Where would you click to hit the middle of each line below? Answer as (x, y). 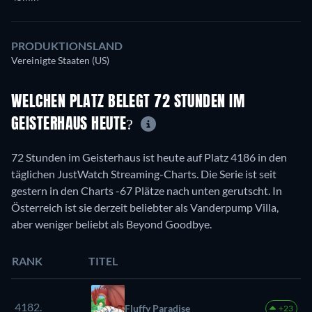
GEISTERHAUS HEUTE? (75, 125)
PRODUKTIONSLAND (67, 46)
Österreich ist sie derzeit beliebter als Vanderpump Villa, (145, 207)
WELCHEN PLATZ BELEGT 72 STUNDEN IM (128, 103)
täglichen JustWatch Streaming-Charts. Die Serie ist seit (144, 173)
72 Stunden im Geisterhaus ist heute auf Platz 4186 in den (149, 157)
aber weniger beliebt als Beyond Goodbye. (111, 224)
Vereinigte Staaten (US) (60, 61)
